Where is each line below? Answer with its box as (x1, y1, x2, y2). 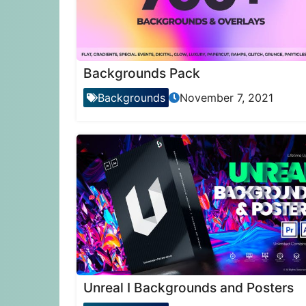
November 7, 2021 (180, 91, 273, 105)
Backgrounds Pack (83, 65, 200, 82)
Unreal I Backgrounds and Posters (83, 279, 294, 296)
